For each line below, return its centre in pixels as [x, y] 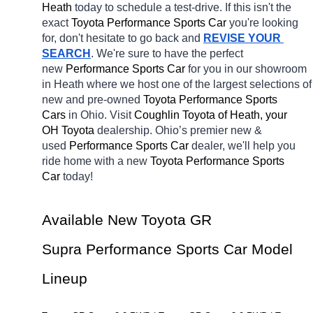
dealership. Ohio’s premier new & [180, 130]
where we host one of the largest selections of [199, 84]
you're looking [264, 22]
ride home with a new [96, 161]
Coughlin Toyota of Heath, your [211, 115]
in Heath [63, 84]
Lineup [65, 278]
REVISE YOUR [242, 38]
